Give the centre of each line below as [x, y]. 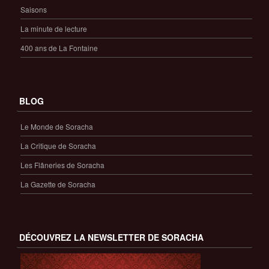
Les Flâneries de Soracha [62, 165]
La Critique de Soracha [58, 145]
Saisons [34, 9]
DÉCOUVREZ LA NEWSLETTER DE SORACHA [111, 237]
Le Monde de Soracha [57, 126]
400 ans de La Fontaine [59, 47]
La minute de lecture [54, 28]
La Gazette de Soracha [58, 184]
